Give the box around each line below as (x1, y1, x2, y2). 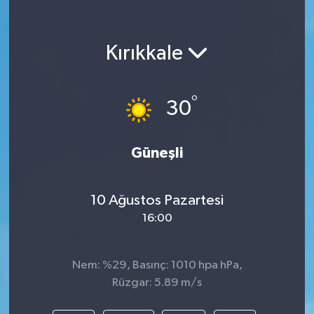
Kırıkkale (106, 43, 187, 64)
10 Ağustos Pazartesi (90, 192, 224, 208)
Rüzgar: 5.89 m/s (112, 277, 202, 289)
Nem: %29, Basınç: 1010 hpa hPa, (71, 259, 243, 272)
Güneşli (131, 146, 183, 161)
